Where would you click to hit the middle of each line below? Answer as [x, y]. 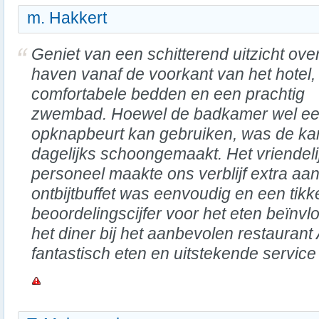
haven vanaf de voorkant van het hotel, [173, 74]
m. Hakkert [67, 18]
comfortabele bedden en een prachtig [168, 94]
